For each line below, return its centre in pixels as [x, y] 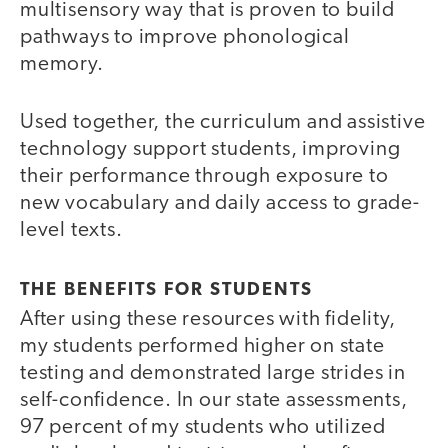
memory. [62, 64]
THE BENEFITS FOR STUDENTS [166, 290]
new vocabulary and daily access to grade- [220, 204]
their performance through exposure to [204, 177]
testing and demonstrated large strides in [213, 373]
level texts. [71, 231]
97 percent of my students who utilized [203, 427]
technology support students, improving [210, 150]
